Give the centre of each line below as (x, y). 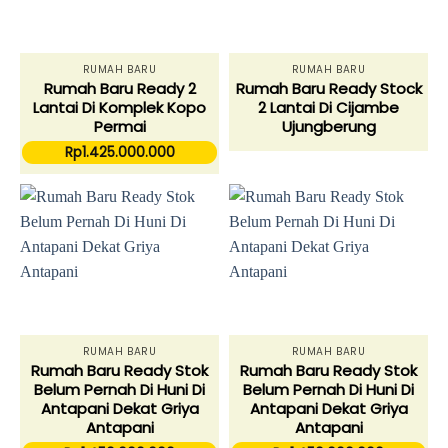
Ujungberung (328, 127)
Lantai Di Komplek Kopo (119, 108)
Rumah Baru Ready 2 (119, 89)
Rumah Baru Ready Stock (328, 89)
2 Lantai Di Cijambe (328, 108)
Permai (119, 127)
